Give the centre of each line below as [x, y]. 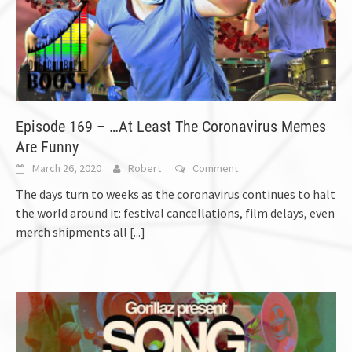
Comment [215, 169]
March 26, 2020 [67, 169]
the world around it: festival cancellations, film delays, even [175, 213]
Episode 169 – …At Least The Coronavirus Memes [171, 127]
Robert [145, 169]
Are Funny [47, 147]
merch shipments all [73, 232]
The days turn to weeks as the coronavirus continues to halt [176, 194]
